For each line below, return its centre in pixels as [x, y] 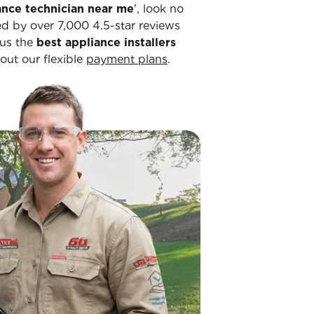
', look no [159, 9]
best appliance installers [106, 42]
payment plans [127, 59]
